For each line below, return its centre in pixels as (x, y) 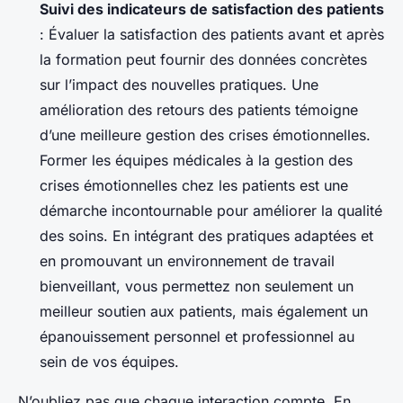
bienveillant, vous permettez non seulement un (197, 286)
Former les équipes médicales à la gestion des (196, 160)
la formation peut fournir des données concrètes (203, 59)
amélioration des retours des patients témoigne (199, 109)
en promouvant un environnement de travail (187, 260)
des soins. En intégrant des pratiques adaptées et (206, 235)
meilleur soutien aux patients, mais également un (204, 311)
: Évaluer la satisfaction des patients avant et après (212, 34)
